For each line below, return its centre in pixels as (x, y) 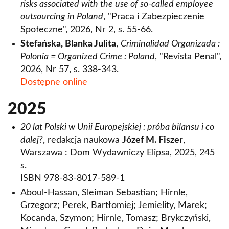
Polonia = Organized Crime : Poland (88, 57)
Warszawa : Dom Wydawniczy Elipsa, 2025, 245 (118, 153)
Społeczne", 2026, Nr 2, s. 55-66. (87, 30)
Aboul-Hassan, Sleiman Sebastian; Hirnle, (104, 193)
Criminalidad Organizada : (170, 44)
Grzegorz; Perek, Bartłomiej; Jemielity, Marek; (114, 205)
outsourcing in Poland (62, 17)
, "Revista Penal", (188, 57)
